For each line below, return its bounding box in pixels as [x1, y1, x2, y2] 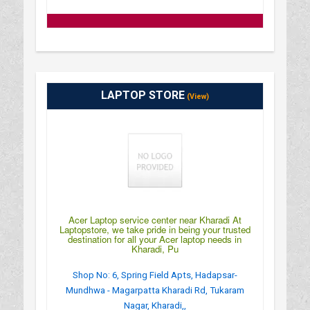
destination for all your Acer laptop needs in [68, 232, 242, 246]
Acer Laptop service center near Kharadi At [68, 212, 241, 226]
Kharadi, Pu [131, 241, 179, 255]
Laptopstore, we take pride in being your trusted [59, 222, 250, 236]
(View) [184, 91, 209, 101]
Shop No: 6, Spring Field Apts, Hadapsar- [72, 269, 237, 280]
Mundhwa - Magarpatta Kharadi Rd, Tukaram [65, 284, 244, 295]
